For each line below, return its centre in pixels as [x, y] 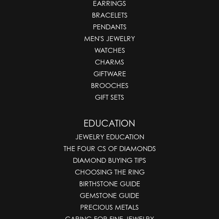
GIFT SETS [109, 97]
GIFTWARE [109, 73]
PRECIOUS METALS [109, 207]
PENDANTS [109, 26]
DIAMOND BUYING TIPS [109, 160]
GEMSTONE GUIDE [109, 195]
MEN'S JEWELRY [109, 38]
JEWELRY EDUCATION [109, 136]
